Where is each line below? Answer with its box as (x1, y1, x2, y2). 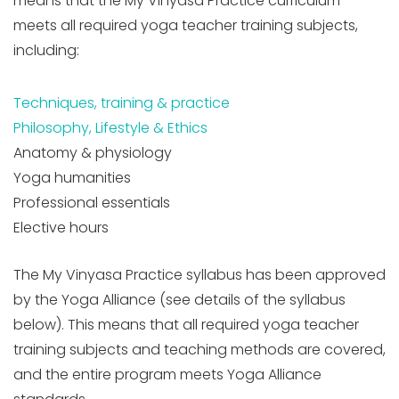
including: (13, 39, 79, 61)
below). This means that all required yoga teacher (13, 313, 359, 335)
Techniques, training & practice (13, 92, 230, 113)
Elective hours (13, 216, 109, 238)
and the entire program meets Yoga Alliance (13, 363, 322, 385)
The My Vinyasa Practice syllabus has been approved (13, 264, 386, 285)
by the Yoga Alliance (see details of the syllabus (13, 289, 346, 310)
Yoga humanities (13, 167, 131, 188)
